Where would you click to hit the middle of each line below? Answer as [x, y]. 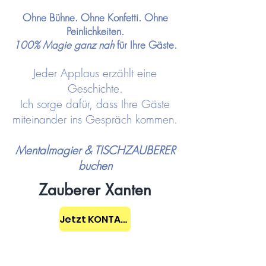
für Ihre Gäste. [145, 45]
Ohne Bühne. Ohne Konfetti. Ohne [95, 18]
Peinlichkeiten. [95, 31]
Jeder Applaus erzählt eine [95, 73]
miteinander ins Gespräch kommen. [95, 119]
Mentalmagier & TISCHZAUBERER [95, 150]
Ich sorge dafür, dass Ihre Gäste [95, 104]
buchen [95, 166]
